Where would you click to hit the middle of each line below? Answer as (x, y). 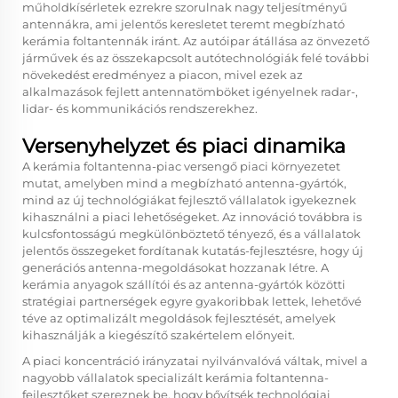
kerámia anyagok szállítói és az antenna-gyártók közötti (184, 284)
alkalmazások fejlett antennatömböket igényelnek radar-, (190, 92)
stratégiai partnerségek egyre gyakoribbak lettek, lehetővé (192, 301)
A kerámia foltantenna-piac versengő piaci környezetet (181, 166)
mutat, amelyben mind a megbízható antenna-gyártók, (184, 183)
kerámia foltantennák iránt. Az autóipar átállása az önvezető (196, 41)
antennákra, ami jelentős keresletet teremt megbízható (183, 24)
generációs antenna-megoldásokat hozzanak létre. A (175, 267)
